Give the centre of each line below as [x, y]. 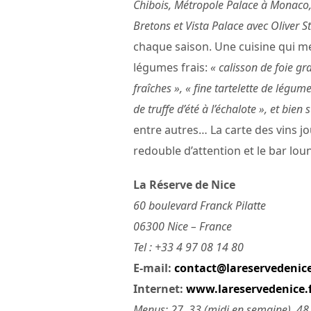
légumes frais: [172, 68]
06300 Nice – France [183, 227]
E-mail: [154, 268]
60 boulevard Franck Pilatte [200, 206]
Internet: [160, 289]
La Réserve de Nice [184, 185]
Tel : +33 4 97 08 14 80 [188, 247]
